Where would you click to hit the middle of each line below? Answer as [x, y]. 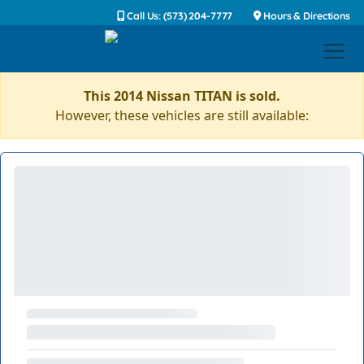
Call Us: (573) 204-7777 [179, 16]
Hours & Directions [305, 16]
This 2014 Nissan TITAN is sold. [182, 96]
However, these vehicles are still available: [182, 115]
